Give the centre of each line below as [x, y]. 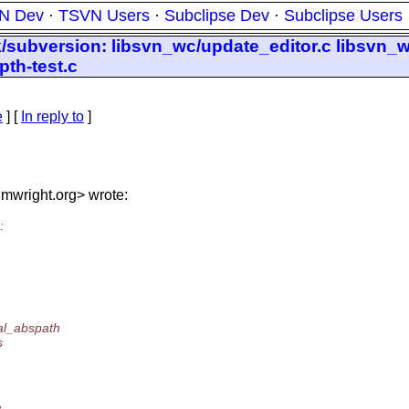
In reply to [52, 116]
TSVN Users [104, 16]
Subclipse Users [343, 16]
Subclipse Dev [217, 16]
